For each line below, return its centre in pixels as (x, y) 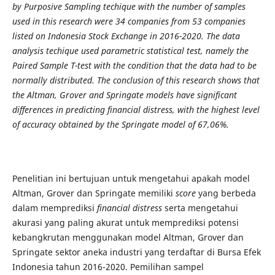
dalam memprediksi (54, 207)
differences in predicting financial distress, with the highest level (136, 109)
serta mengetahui (200, 207)
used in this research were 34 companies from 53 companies (129, 21)
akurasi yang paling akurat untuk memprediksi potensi (125, 222)
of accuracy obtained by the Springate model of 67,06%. (120, 124)
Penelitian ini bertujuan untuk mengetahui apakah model (131, 178)
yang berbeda (226, 193)
